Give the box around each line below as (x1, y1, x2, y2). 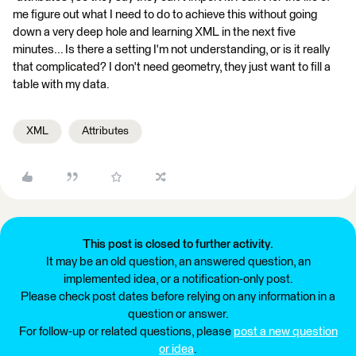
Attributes (82, 126, 129, 137)
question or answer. (127, 308, 229, 320)
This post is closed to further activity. (83, 238, 273, 250)
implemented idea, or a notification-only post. (63, 273, 293, 285)
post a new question (233, 326, 338, 338)
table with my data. (13, 79, 110, 91)
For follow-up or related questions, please (18, 326, 234, 338)
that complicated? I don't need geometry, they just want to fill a (13, 61, 331, 73)
